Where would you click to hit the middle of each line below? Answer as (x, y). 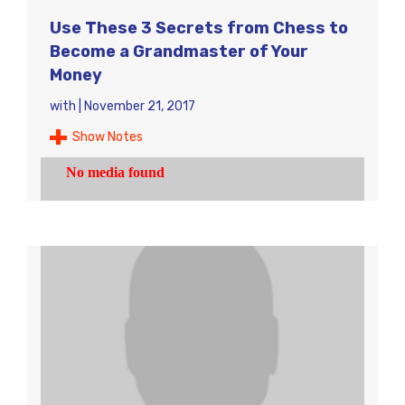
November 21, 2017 (140, 106)
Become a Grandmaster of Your (179, 52)
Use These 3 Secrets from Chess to (199, 28)
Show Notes (108, 137)
